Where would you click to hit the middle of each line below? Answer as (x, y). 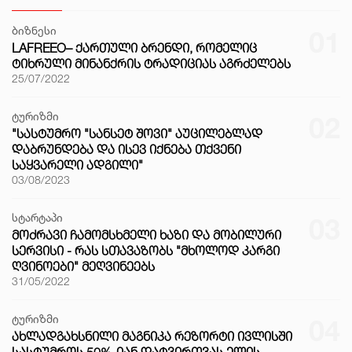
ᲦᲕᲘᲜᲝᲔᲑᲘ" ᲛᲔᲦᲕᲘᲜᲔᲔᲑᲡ (83, 267)
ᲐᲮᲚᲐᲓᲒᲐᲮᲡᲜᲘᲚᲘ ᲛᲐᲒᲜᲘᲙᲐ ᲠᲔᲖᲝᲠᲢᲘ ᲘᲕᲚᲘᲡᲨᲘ (152, 337)
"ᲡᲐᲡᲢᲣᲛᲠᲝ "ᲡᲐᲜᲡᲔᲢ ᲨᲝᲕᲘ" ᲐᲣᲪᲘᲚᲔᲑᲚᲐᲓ (137, 134)
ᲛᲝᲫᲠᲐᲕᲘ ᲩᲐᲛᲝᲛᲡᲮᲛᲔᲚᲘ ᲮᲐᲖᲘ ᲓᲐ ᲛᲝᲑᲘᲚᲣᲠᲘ (147, 235)
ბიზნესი (34, 31)
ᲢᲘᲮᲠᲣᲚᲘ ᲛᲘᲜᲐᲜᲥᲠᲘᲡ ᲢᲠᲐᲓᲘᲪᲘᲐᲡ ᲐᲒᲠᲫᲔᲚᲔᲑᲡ (151, 64)
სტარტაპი (37, 218)
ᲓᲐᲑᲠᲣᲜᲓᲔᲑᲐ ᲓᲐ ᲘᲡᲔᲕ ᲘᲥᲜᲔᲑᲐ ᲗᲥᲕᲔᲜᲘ (126, 150)
